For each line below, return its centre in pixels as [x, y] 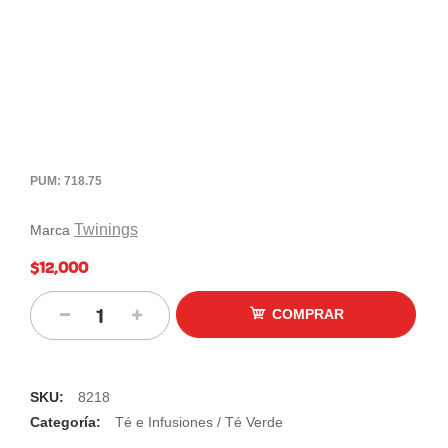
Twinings [106, 229]
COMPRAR [307, 313]
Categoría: [67, 421]
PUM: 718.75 [66, 180]
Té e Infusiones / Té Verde [199, 421]
